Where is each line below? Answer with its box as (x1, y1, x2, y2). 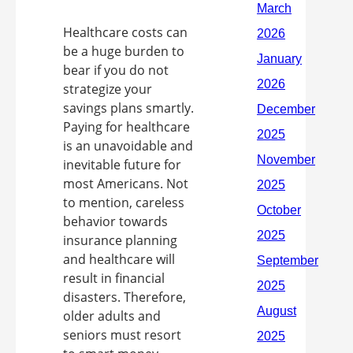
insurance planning (63, 232, 177, 249)
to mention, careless (63, 194, 184, 211)
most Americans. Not (63, 175, 188, 192)
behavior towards (63, 213, 168, 230)
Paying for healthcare (63, 118, 190, 136)
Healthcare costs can (63, 24, 188, 41)
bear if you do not (63, 61, 169, 79)
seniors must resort (63, 326, 181, 344)
